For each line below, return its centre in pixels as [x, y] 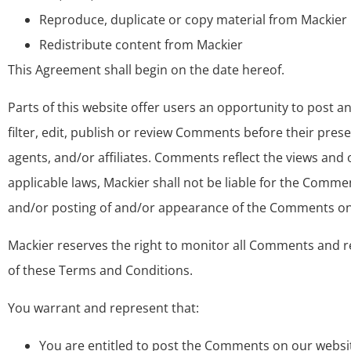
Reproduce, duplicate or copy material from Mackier [193, 20]
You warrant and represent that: [103, 308]
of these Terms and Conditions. [100, 270]
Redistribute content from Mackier [141, 45]
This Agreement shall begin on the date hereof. [146, 70]
